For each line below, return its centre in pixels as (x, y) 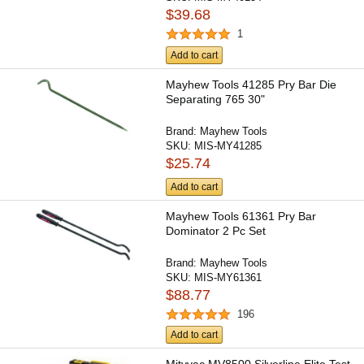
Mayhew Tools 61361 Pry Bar (241, 216)
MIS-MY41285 (228, 145)
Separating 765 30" (216, 99)
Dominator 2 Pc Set (216, 230)
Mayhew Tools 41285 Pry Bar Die (251, 84)
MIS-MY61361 (228, 277)
